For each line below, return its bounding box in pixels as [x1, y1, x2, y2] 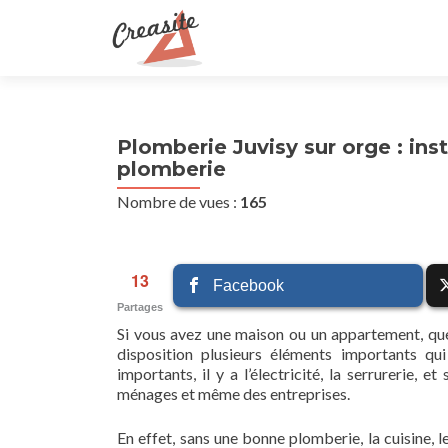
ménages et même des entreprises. [117, 384, 350, 403]
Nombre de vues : [117, 192, 240, 211]
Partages [117, 301, 163, 313]
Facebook [213, 277, 285, 294]
